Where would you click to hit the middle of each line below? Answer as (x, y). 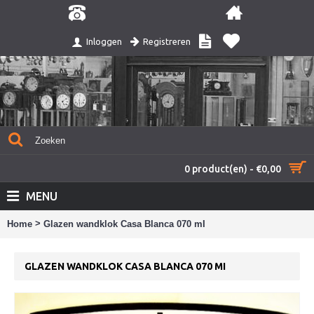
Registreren (166, 41)
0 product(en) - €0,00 (233, 169)
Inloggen (104, 42)
